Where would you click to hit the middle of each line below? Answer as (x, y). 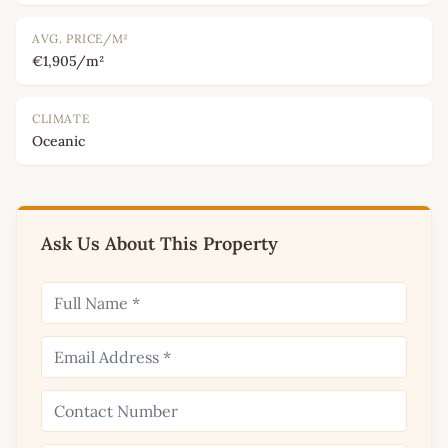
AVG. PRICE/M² (80, 38)
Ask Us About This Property (159, 243)
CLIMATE (61, 118)
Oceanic (58, 140)
